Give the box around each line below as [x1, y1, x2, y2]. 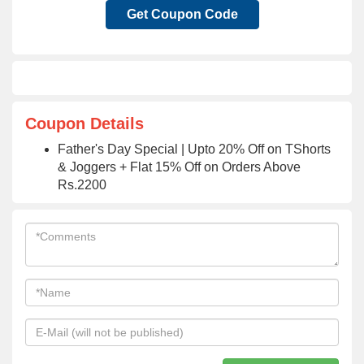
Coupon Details [25, 115, 144, 132]
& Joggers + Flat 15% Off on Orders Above [58, 160, 301, 174]
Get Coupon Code [126, 7, 238, 21]
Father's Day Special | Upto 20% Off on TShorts [58, 142, 331, 156]
